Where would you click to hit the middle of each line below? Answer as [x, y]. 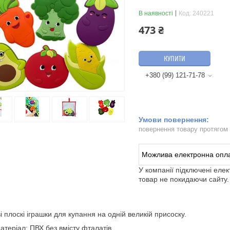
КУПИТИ [175, 59]
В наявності [156, 13]
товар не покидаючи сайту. [184, 179]
